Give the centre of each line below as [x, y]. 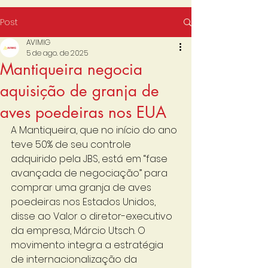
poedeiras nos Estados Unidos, [84, 202]
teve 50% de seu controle [72, 144]
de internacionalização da [75, 259]
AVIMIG [38, 42]
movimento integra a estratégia [88, 245]
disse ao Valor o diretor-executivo [93, 216]
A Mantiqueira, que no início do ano [95, 130]
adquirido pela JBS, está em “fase [90, 159]
